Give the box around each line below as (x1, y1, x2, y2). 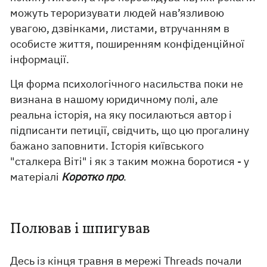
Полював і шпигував (10, 219, 151, 240)
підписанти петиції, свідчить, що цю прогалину (10, 123, 250, 137)
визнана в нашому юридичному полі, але (10, 92, 219, 106)
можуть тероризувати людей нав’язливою (10, 6, 225, 20)
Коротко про (61, 170, 124, 184)
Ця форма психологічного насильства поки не (10, 77, 244, 91)
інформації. (10, 52, 70, 66)
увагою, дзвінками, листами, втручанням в (10, 21, 230, 35)
